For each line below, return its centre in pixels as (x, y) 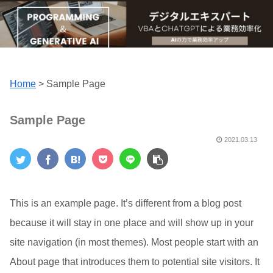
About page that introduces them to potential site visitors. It (135, 262)
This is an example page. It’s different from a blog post (126, 204)
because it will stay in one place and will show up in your (132, 223)
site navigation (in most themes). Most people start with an (134, 243)
